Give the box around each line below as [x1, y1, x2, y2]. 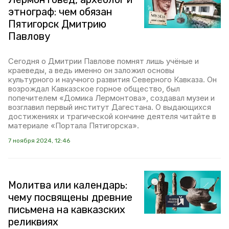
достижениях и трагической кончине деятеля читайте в [8, 111, 216, 121]
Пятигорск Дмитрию [8, 18, 106, 30]
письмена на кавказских [8, 203, 125, 216]
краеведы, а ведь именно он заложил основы [8, 65, 174, 75]
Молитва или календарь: [8, 179, 127, 191]
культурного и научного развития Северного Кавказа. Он [8, 75, 217, 84]
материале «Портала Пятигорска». [8, 121, 139, 130]
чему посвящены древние [8, 191, 132, 203]
